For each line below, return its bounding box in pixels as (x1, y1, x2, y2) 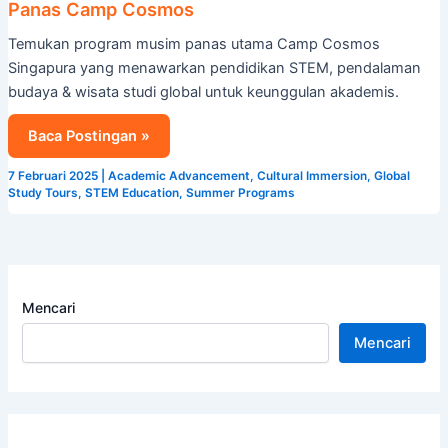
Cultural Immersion (256, 168, 367, 183)
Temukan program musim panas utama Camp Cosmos (7, 34, 380, 53)
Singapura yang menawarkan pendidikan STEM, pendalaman (7, 58, 421, 77)
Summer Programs (185, 185, 295, 200)
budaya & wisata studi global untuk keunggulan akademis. (7, 82, 399, 101)
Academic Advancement (107, 168, 250, 183)
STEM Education (84, 185, 179, 200)
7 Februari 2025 (7, 168, 101, 183)
